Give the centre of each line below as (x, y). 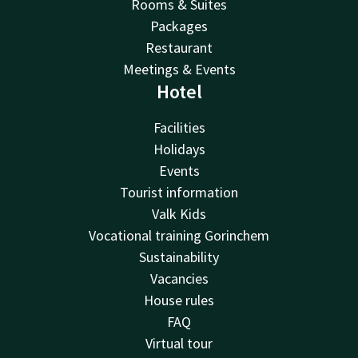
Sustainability (179, 257)
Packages (179, 26)
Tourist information (179, 193)
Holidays (179, 149)
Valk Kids (179, 214)
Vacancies (179, 279)
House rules (179, 300)
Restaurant (179, 48)
